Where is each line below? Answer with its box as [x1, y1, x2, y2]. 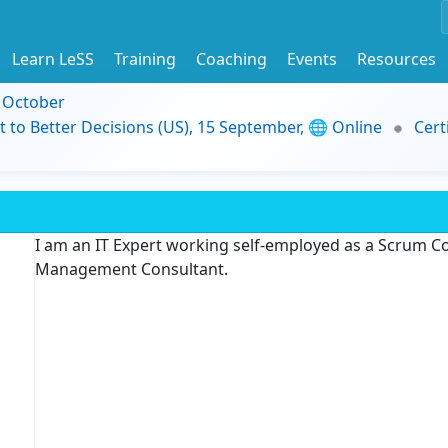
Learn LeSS [12, 47, 94, 70]
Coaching [196, 47, 267, 70]
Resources [357, 47, 436, 70]
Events [287, 47, 337, 70]
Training [114, 47, 176, 70]
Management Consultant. [35, 258, 228, 280]
